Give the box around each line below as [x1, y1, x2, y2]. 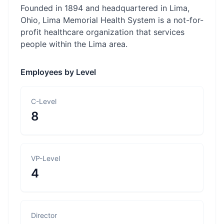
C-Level [31, 97, 56, 105]
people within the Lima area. [20, 39, 127, 49]
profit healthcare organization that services [20, 27, 184, 37]
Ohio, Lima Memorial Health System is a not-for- [20, 15, 203, 25]
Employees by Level [20, 67, 96, 77]
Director [31, 211, 57, 219]
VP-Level [31, 154, 60, 162]
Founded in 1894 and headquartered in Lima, [20, 3, 189, 13]
